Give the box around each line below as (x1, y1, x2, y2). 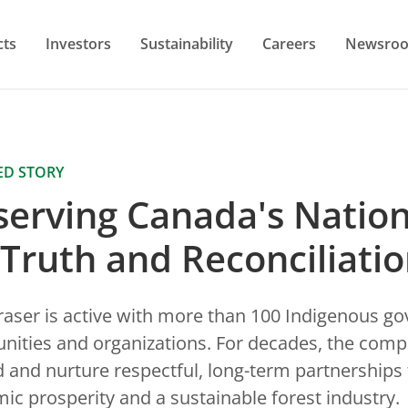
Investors (46, 33, 111, 54)
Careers (262, 33, 316, 54)
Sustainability (140, 33, 233, 54)
